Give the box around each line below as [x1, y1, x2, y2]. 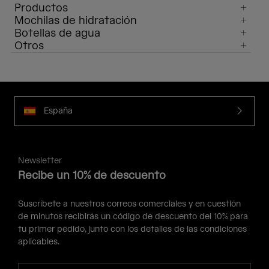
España [44, 105, 73, 116]
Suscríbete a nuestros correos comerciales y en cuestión [18, 199, 241, 210]
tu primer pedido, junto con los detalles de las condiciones [18, 224, 247, 235]
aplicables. [18, 237, 59, 248]
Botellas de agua [14, 26, 100, 41]
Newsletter [18, 156, 62, 167]
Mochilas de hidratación [14, 14, 137, 28]
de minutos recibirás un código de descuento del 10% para [18, 211, 248, 223]
